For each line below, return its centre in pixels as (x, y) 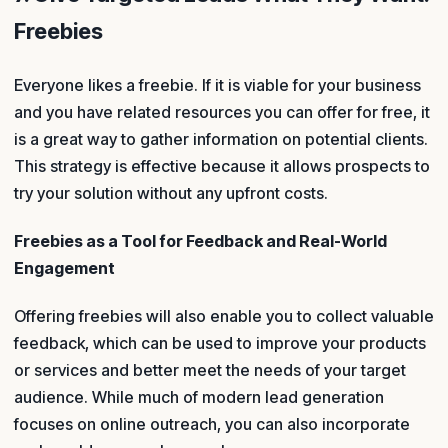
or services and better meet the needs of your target (210, 370)
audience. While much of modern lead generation (199, 397)
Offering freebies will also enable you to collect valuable (224, 316)
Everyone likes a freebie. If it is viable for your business (217, 84)
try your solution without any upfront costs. (173, 192)
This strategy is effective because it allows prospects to (222, 165)
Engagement (64, 268)
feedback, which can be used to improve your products (220, 343)
